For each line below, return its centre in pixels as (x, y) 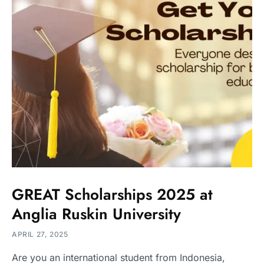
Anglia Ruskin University (96, 214)
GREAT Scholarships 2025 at (112, 195)
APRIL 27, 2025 (40, 235)
